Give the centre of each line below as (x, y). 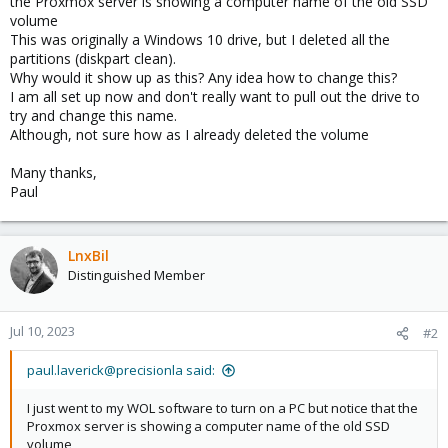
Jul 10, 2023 (42, 331)
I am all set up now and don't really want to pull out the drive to (215, 96)
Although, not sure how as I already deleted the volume (189, 134)
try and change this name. (93, 115)
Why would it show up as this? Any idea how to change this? (203, 77)
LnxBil (88, 255)
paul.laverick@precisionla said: (121, 370)
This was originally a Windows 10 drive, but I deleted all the (200, 39)
